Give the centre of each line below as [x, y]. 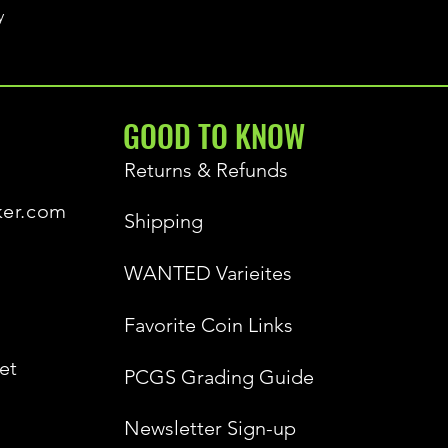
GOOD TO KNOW [214, 135]
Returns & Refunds [206, 169]
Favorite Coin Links [208, 324]
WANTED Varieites [208, 272]
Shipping [163, 220]
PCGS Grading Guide [219, 376]
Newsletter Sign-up [210, 427]
